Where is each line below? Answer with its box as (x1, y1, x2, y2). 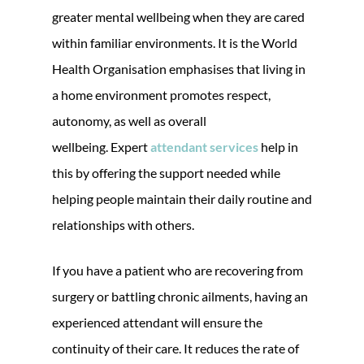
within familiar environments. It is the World (52, 34, 297, 50)
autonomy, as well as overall (52, 112, 206, 128)
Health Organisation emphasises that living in (52, 60, 305, 76)
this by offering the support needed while (52, 164, 280, 180)
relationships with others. (52, 216, 194, 232)
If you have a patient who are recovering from (52, 262, 303, 278)
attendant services (150, 138, 258, 154)
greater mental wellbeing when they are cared (52, 8, 305, 24)
